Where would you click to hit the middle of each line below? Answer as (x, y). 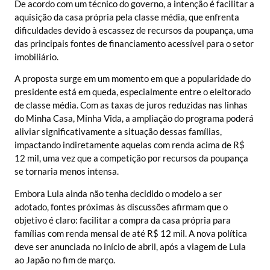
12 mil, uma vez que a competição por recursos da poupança (131, 158)
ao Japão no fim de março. (65, 259)
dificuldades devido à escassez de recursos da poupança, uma (134, 30)
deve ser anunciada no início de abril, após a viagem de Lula (130, 246)
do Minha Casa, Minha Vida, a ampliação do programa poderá (134, 118)
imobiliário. (36, 56)
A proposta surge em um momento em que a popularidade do (133, 79)
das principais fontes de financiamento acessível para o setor (134, 43)
